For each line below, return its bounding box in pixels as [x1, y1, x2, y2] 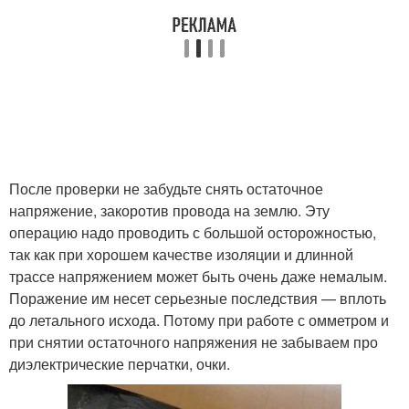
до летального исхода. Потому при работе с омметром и [9, 309, 389, 330]
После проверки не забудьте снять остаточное [9, 178, 323, 199]
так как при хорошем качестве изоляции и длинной [9, 244, 353, 265]
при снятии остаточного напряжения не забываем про [9, 331, 378, 352]
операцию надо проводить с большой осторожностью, [9, 222, 376, 243]
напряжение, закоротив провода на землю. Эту [9, 200, 330, 221]
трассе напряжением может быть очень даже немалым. [9, 266, 387, 287]
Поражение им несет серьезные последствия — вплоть [9, 288, 386, 309]
